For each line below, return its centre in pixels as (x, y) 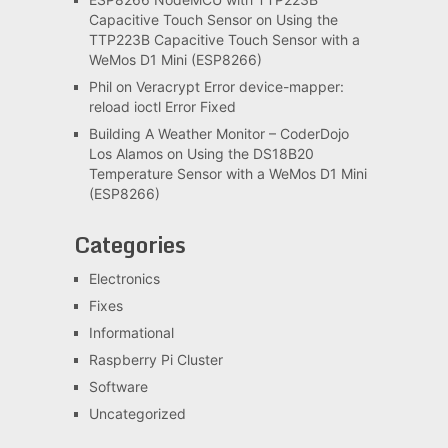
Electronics (124, 279)
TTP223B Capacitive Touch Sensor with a (224, 40)
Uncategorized (137, 414)
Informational (131, 333)
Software (118, 387)
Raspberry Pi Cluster (155, 360)
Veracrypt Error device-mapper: (239, 87)
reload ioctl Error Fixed (162, 107)
